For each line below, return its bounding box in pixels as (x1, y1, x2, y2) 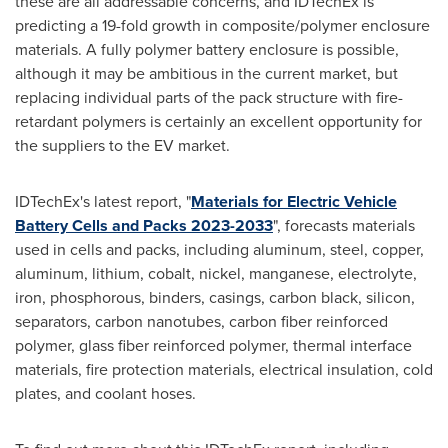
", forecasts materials (273, 213, 415, 237)
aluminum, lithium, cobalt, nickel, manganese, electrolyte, (15, 261, 417, 285)
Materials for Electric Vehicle (191, 189, 397, 213)
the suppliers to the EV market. (15, 133, 230, 157)
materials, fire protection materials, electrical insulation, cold (15, 357, 433, 381)
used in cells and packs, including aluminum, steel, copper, (15, 237, 424, 261)
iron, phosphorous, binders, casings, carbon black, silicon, (15, 285, 415, 309)
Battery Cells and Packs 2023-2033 (15, 213, 273, 237)
